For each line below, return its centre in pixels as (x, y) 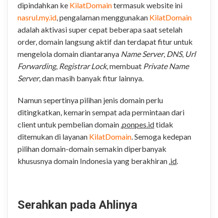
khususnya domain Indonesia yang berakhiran (93, 161)
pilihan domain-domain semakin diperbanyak (92, 148)
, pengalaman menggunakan (103, 17)
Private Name (166, 66)
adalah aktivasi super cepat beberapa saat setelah (100, 29)
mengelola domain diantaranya (69, 54)
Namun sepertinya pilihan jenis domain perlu (90, 100)
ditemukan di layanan (53, 136)
